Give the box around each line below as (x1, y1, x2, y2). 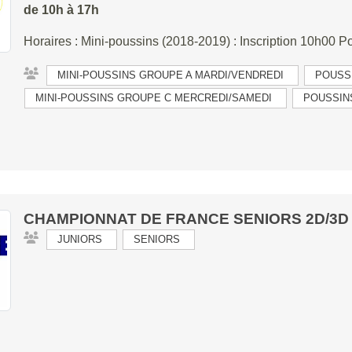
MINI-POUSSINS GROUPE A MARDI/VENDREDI (57, 69, 284, 81)
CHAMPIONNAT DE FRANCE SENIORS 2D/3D (23, 211, 349, 227)
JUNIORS (57, 233, 102, 245)
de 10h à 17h (23, 3, 99, 16)
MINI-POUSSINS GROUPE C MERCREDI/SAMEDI (35, 92, 272, 104)
